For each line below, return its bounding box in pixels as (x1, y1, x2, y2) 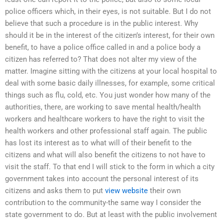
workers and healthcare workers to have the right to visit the (5, 114, 205, 124)
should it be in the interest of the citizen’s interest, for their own (5, 31, 215, 40)
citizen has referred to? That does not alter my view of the (5, 55, 197, 64)
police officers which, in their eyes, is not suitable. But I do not (5, 7, 211, 16)
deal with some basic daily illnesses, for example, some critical (5, 79, 215, 88)
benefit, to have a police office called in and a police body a (5, 43, 201, 52)
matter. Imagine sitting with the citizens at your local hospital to (5, 67, 217, 76)
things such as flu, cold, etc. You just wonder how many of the (5, 91, 211, 100)
